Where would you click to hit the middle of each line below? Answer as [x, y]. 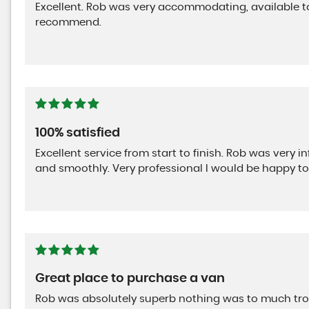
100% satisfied [78, 133]
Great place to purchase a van [130, 279]
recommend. [68, 22]
